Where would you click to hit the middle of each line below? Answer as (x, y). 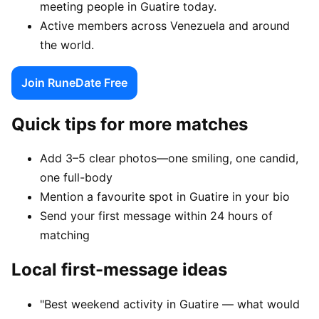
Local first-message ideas (119, 270)
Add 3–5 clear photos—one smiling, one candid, (169, 158)
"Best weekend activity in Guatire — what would (170, 304)
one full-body (76, 178)
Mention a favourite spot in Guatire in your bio (165, 197)
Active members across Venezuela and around (165, 25)
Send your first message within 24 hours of (156, 216)
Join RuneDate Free (74, 82)
